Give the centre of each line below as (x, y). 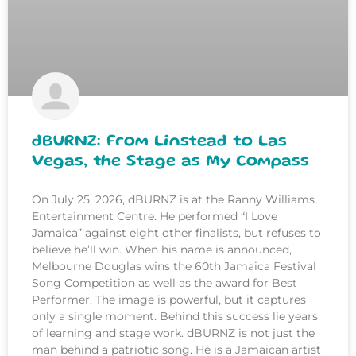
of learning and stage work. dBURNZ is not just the (173, 333)
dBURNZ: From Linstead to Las (159, 141)
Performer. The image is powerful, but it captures (169, 299)
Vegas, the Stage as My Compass (170, 161)
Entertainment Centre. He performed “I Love (155, 216)
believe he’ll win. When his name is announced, (162, 249)
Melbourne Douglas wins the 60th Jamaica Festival (174, 266)
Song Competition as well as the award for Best (164, 282)
